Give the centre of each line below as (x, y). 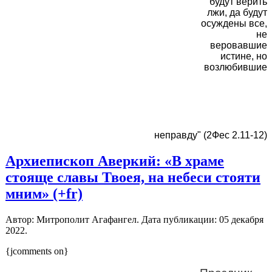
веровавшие (239, 46)
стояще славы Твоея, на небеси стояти (133, 177)
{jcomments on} (37, 251)
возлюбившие (236, 67)
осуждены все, (234, 24)
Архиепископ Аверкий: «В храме (115, 161)
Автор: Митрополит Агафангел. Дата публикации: (112, 219)
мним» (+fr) (44, 193)
